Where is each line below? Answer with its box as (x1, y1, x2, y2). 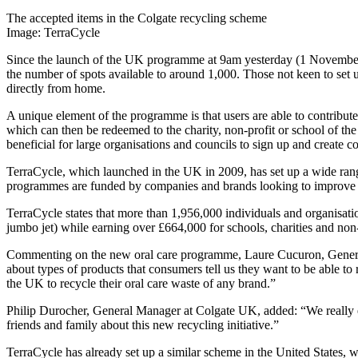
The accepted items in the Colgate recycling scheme (6, 10, 267, 25)
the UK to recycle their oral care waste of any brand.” (6, 276, 276, 290)
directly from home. (6, 81, 105, 95)
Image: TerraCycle (6, 25, 100, 39)
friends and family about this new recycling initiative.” (6, 317, 279, 332)
